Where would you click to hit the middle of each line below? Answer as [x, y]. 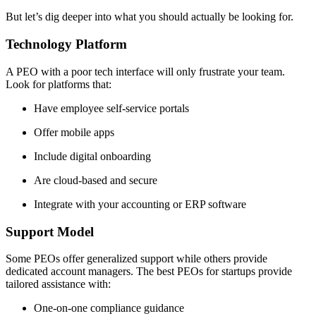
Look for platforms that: [59, 84]
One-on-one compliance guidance [109, 308]
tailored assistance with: [58, 284]
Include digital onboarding [92, 156]
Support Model [50, 231]
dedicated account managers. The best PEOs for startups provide [149, 272]
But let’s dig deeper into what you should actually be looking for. [150, 17]
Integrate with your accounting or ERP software [140, 204]
